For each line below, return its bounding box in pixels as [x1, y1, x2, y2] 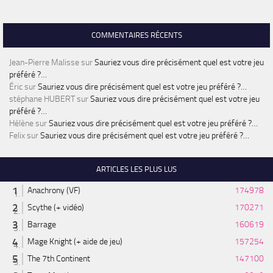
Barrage [27, 219, 56, 230]
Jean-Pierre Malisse [9, 57, 79, 68]
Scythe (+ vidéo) [27, 202, 84, 213]
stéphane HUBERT [9, 94, 75, 105]
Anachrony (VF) [27, 185, 80, 196]
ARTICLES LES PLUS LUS [96, 165, 177, 174]
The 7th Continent [27, 253, 90, 264]
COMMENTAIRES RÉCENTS [91, 30, 182, 40]
